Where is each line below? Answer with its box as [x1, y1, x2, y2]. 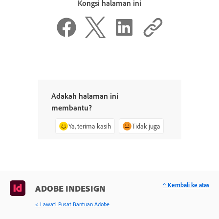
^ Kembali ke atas [163, 181, 209, 189]
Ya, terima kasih [68, 122, 111, 131]
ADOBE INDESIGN [35, 183, 106, 194]
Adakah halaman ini [51, 91, 118, 101]
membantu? [51, 103, 92, 113]
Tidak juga [132, 122, 160, 131]
